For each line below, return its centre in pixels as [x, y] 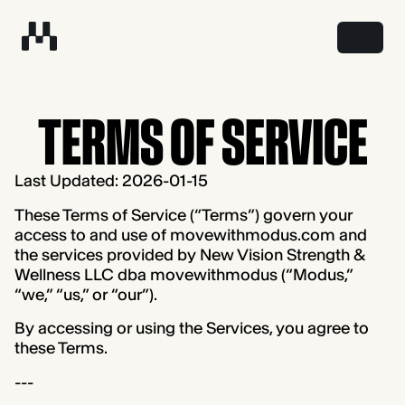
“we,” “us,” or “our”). [85, 294]
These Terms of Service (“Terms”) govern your [183, 215]
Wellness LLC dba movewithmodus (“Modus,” [183, 274]
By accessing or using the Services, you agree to [191, 329]
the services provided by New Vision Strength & [189, 254]
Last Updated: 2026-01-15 [111, 180]
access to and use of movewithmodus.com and [190, 235]
